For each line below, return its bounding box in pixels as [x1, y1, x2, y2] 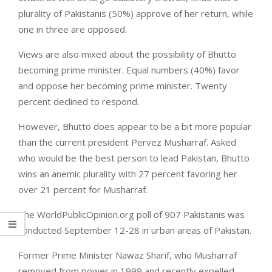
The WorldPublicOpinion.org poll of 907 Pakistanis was [18, 208, 245, 221]
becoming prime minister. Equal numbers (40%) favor [18, 64, 240, 76]
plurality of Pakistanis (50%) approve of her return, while [18, 7, 253, 20]
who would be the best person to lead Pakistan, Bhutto [18, 152, 250, 165]
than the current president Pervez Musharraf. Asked [18, 136, 236, 149]
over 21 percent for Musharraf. [18, 183, 148, 196]
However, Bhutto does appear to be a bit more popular [18, 120, 251, 133]
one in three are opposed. [18, 23, 127, 36]
